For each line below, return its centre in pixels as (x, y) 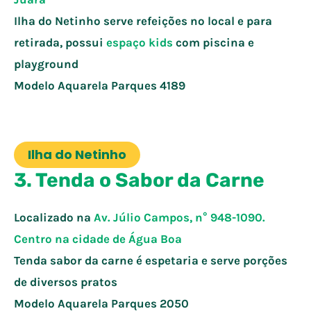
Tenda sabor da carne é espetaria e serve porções (151, 260)
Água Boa (155, 238)
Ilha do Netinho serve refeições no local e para (143, 20)
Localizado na (54, 217)
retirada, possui (60, 42)
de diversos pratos (66, 281)
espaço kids (140, 42)
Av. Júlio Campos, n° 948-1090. (179, 217)
